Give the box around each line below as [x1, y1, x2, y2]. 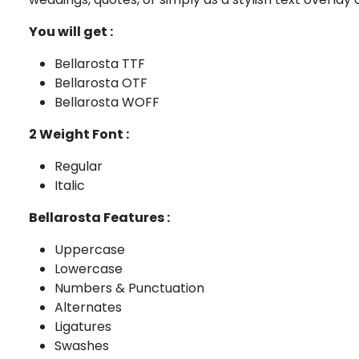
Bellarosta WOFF [54, 93, 159, 112]
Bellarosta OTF [54, 74, 147, 93]
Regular [54, 157, 103, 176]
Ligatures [54, 317, 111, 337]
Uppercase [54, 240, 125, 260]
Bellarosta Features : [29, 208, 170, 228]
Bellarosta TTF [54, 54, 145, 74]
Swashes [54, 337, 109, 356]
